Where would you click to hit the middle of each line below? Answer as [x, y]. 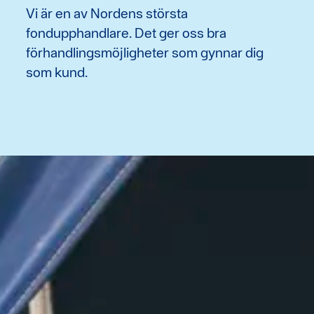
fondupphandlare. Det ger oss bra [127, 33]
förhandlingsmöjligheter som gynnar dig [145, 52]
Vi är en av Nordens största [107, 13]
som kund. [57, 72]
